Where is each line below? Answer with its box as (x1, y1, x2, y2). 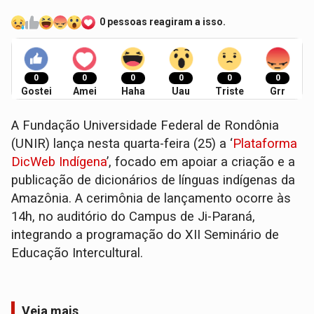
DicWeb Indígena (11, 154, 107, 170)
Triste (214, 86, 244, 97)
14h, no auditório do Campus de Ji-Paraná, (11, 209, 256, 225)
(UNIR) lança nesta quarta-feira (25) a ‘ (11, 136, 233, 152)
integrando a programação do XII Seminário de (11, 227, 280, 243)
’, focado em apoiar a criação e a (107, 154, 296, 170)
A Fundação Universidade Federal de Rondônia (11, 118, 280, 134)
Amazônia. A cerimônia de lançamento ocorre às (11, 191, 292, 207)
